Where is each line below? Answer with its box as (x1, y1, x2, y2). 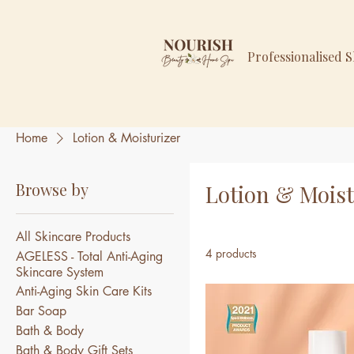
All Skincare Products (16, 228, 130, 246)
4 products (205, 246, 257, 262)
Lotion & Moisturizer (73, 130, 180, 147)
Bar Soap (16, 303, 66, 320)
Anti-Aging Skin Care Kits (16, 283, 152, 300)
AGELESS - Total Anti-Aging (16, 248, 163, 265)
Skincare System (16, 264, 104, 281)
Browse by (16, 179, 88, 201)
